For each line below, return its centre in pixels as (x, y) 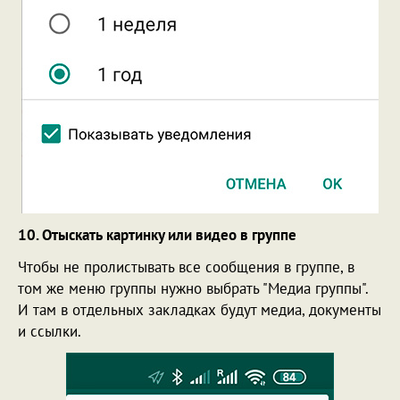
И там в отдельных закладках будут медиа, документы (200, 309)
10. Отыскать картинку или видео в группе (157, 234)
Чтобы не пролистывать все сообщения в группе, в (186, 267)
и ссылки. (50, 331)
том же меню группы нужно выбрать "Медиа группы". (193, 288)
